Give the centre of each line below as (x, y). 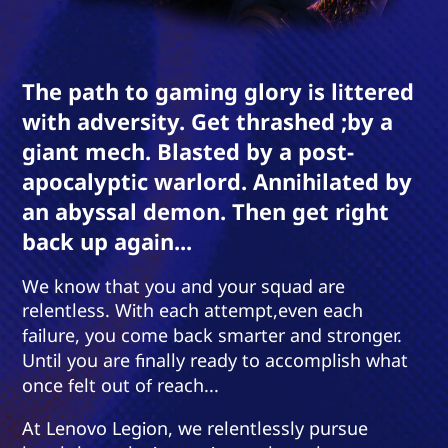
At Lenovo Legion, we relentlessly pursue (195, 428)
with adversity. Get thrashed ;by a (208, 121)
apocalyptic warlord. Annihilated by (217, 181)
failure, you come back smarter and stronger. (212, 335)
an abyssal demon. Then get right (206, 211)
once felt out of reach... (121, 385)
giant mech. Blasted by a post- (188, 151)
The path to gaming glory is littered (218, 91)
